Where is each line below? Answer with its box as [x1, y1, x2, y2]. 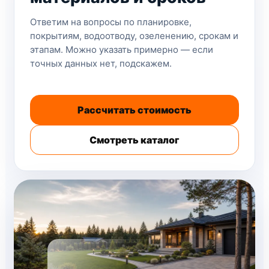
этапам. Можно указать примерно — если [30, 44, 213, 55]
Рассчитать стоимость [77, 104, 192, 116]
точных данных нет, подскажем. [30, 58, 172, 69]
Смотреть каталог [89, 134, 180, 146]
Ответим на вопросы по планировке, [30, 16, 192, 28]
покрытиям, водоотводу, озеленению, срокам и [30, 30, 238, 41]
